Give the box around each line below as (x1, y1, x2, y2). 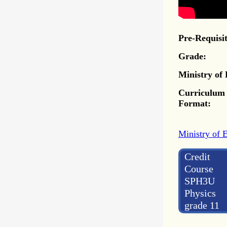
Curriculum (178, 87, 225, 98)
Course (184, 163, 213, 174)
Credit (184, 150, 210, 162)
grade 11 (184, 199, 219, 211)
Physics (184, 187, 216, 199)
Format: (178, 98, 211, 108)
